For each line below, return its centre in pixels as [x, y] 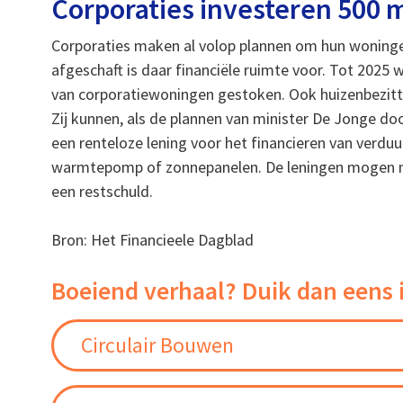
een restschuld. [103, 192]
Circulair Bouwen [158, 345]
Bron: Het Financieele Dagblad [153, 240]
